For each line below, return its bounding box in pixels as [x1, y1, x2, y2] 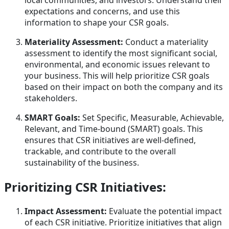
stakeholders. [25, 93, 79, 104]
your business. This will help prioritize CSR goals [25, 70, 210, 82]
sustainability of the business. [25, 157, 141, 169]
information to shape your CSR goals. [25, 17, 171, 29]
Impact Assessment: [25, 205, 107, 217]
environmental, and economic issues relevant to [25, 59, 210, 71]
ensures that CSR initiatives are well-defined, [25, 134, 196, 146]
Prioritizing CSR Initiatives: [4, 178, 166, 196]
